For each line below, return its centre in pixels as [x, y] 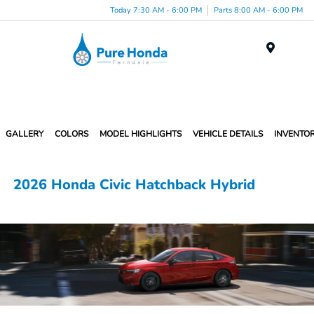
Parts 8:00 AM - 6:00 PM [258, 10]
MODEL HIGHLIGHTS [141, 134]
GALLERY [25, 134]
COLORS [71, 134]
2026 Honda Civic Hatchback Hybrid [135, 185]
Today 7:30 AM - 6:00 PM [156, 10]
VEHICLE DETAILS [228, 134]
